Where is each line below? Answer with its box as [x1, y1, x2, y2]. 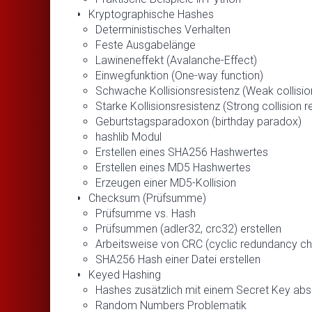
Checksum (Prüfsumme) [88, 191, 206, 205]
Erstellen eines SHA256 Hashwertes [95, 145, 268, 159]
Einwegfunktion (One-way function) [95, 68, 263, 82]
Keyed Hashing [88, 267, 161, 281]
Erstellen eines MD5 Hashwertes [95, 160, 251, 174]
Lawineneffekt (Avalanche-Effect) [95, 53, 257, 67]
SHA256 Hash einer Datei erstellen [95, 252, 260, 266]
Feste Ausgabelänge [95, 38, 196, 52]
